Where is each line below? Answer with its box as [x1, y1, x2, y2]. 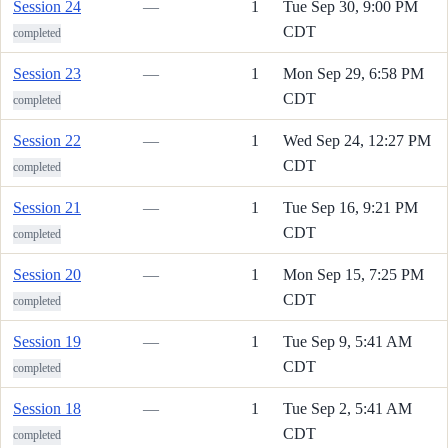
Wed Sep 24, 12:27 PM [283, 131, 431, 149]
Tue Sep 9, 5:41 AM [283, 332, 412, 350]
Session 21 [13, 198, 81, 216]
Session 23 [13, 64, 81, 82]
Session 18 [13, 399, 81, 417]
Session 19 [13, 332, 81, 350]
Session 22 [13, 131, 81, 149]
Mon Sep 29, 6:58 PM [283, 64, 424, 82]
